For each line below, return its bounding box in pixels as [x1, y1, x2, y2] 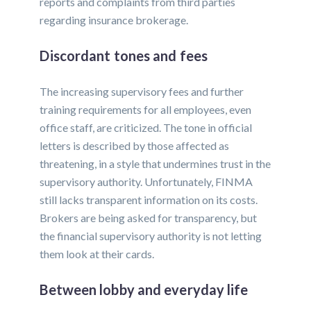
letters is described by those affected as [40, 139, 230, 153]
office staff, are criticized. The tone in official [40, 121, 253, 135]
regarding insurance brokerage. [40, 13, 189, 27]
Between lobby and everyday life [40, 281, 249, 299]
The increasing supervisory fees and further [40, 85, 244, 99]
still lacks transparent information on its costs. [40, 193, 258, 207]
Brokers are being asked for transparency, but [40, 211, 258, 225]
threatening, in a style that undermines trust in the [40, 157, 271, 171]
